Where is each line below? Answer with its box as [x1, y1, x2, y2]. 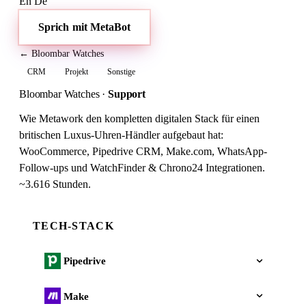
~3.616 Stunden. [19, 178, 91, 191]
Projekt [65, 66, 88, 76]
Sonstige [107, 66, 135, 76]
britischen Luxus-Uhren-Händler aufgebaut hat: [19, 129, 223, 141]
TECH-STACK [33, 220, 114, 232]
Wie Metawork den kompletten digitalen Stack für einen [19, 113, 260, 125]
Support [107, 88, 145, 100]
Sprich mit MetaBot [38, 20, 131, 33]
